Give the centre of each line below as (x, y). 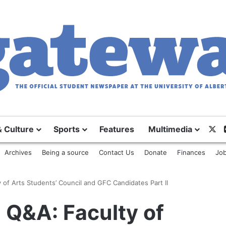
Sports (67, 129)
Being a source (65, 152)
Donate (155, 152)
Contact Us (116, 152)
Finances (191, 152)
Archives (18, 152)
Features (117, 129)
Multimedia (170, 129)
